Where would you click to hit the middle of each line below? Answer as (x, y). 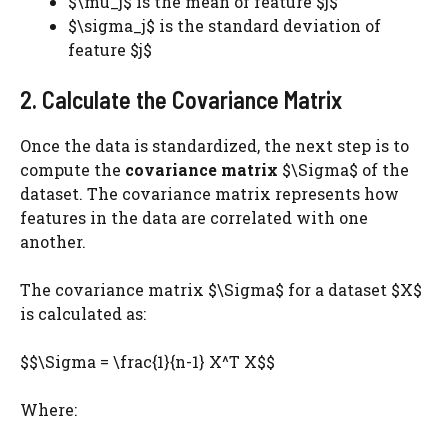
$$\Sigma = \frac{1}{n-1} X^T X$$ (147, 361)
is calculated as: (83, 313)
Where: (48, 409)
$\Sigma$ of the (343, 169)
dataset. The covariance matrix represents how (209, 193)
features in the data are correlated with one (194, 217)
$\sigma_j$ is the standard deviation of (224, 25)
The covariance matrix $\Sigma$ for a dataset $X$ (221, 289)
